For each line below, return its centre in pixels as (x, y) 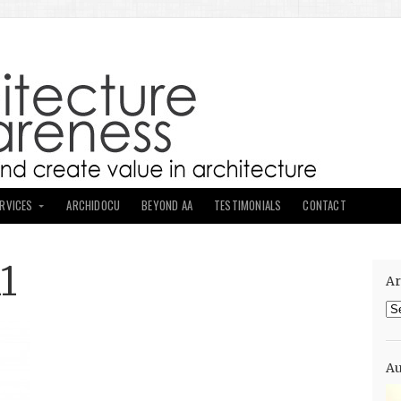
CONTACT (324, 205)
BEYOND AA (167, 205)
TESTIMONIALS (248, 205)
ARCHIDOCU (94, 205)
